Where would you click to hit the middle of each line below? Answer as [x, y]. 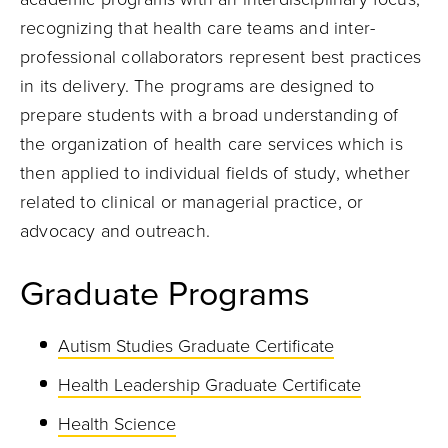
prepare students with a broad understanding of [209, 115]
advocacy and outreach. [115, 231]
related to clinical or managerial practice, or [192, 202]
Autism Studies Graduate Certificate [196, 346]
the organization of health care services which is [211, 144]
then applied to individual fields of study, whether [215, 173]
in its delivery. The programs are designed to [197, 86]
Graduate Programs [169, 294]
